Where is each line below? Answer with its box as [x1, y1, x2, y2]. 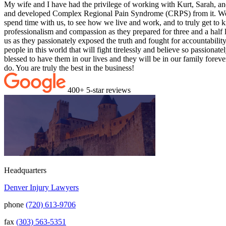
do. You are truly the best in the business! [4, 64, 134, 73]
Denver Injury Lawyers [4, 183, 79, 192]
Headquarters [4, 166, 46, 175]
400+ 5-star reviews [68, 86, 131, 95]
